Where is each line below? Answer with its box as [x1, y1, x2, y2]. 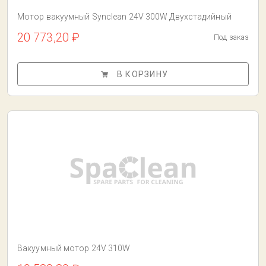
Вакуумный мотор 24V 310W [17, 243, 131, 253]
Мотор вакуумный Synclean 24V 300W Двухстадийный [17, 12, 232, 21]
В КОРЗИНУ [116, 69, 169, 79]
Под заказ [214, 33, 249, 42]
